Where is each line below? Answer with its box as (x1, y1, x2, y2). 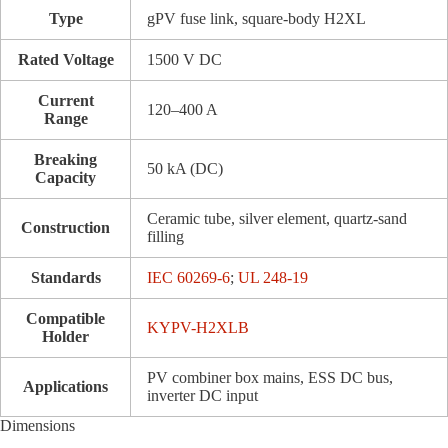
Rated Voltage (17, 51, 114, 69)
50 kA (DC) (147, 160, 223, 178)
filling (147, 228, 184, 246)
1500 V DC (147, 51, 222, 69)
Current (37, 92, 94, 110)
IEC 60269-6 (147, 269, 230, 287)
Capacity (35, 169, 96, 187)
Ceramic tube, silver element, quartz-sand (147, 210, 407, 228)
